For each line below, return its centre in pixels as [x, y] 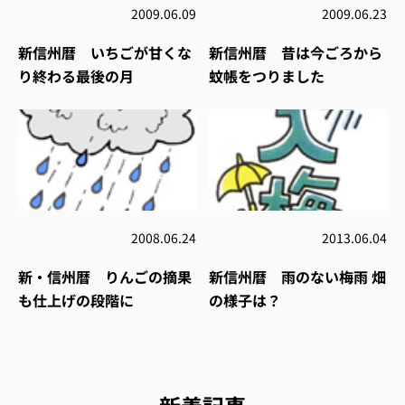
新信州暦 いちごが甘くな [105, 52]
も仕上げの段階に [76, 300]
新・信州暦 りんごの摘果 [105, 276]
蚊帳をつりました [267, 75]
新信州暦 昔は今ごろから [296, 52]
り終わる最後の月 [76, 75]
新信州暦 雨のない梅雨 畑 [297, 276]
